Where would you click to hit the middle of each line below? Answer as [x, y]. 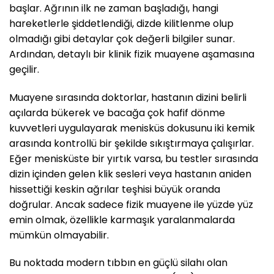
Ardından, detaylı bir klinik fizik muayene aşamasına [132, 54]
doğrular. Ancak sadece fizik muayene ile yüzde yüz [131, 204]
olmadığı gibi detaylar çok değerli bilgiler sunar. [122, 39]
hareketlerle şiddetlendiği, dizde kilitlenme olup [121, 23]
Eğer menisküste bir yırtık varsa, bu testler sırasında [134, 158]
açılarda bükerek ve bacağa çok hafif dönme [117, 113]
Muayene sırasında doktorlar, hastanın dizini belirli [128, 97]
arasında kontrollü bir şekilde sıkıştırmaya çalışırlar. [131, 143]
